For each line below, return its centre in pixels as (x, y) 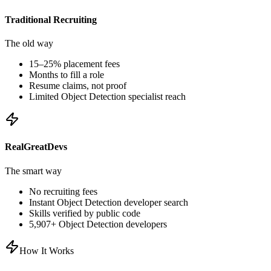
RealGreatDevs (36, 147)
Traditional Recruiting (51, 19)
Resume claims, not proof (78, 86)
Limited (45, 97)
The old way (29, 44)
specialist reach (156, 97)
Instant (43, 202)
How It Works (47, 250)
